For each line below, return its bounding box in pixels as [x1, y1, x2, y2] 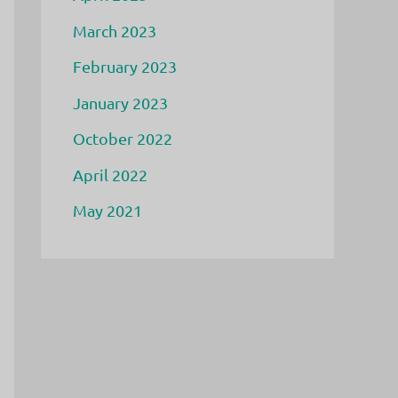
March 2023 [73, 20, 156, 40]
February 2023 [73, 57, 177, 76]
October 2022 [73, 129, 172, 147]
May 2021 [73, 201, 142, 219]
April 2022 [73, 164, 147, 184]
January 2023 [73, 92, 168, 112]
